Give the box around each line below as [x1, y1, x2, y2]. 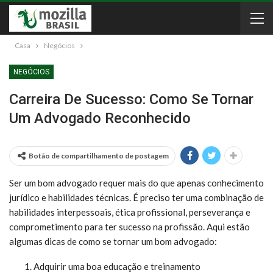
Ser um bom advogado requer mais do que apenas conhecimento [9, 177, 264, 188]
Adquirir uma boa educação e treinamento [34, 261, 200, 272]
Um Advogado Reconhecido [9, 110, 191, 127]
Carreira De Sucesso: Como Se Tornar [9, 91, 253, 108]
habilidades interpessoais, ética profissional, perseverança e [9, 207, 250, 218]
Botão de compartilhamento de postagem [29, 151, 169, 160]
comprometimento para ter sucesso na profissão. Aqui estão [9, 221, 250, 232]
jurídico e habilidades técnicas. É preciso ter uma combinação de [9, 192, 264, 203]
